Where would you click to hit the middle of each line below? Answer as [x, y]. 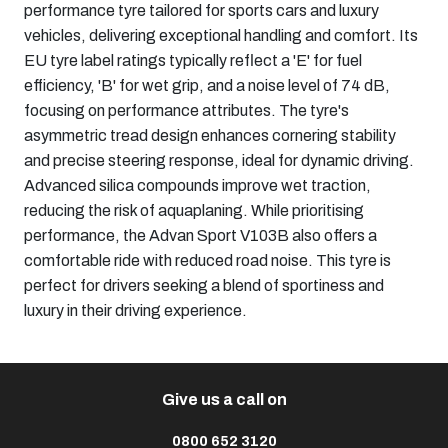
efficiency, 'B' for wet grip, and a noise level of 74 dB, [207, 86]
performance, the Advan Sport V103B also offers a [200, 236]
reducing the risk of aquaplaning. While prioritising [194, 211]
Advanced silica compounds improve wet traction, [197, 186]
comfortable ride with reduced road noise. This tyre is [207, 261]
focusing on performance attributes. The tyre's [186, 111]
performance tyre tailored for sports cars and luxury [201, 11]
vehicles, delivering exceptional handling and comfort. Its [221, 36]
